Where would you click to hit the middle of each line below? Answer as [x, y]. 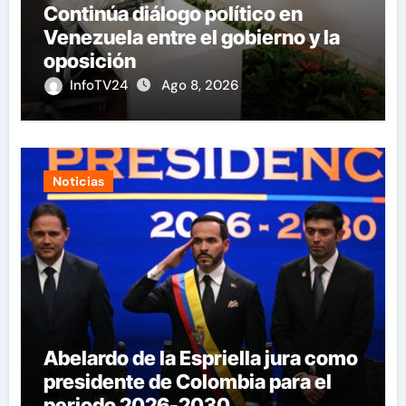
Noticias [78, 182]
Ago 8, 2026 [199, 86]
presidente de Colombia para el [187, 382]
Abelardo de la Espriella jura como [200, 358]
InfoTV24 [100, 86]
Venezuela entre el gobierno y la [191, 38]
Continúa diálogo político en [173, 14]
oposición [89, 61]
